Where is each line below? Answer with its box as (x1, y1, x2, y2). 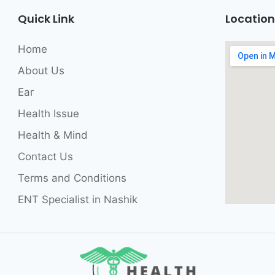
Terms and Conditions (17, 171, 126, 184)
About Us (17, 64, 64, 77)
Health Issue (17, 107, 79, 120)
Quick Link (17, 10, 74, 26)
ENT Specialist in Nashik (17, 193, 137, 206)
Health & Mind (17, 128, 88, 141)
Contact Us (17, 150, 73, 163)
